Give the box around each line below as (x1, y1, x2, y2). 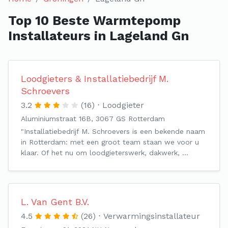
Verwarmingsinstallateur (103, 211, 200, 221)
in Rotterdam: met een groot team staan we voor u (21, 138, 199, 146)
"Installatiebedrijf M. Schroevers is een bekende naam (21, 127, 205, 135)
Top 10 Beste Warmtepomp (8, 13, 181, 28)
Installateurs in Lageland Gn (8, 28, 189, 43)
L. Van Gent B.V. (21, 196, 89, 207)
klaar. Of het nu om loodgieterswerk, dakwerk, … (21, 149, 188, 157)
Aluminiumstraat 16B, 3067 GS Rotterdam (21, 115, 165, 123)
